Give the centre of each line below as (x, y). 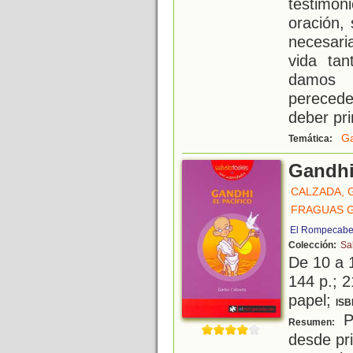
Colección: (314, 245)
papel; (312, 300)
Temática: (312, 139)
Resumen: (313, 323)
